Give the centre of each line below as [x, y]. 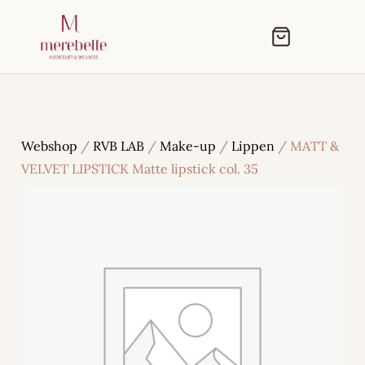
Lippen [253, 146]
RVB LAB [119, 146]
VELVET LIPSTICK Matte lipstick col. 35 [140, 169]
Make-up [188, 146]
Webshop [49, 146]
